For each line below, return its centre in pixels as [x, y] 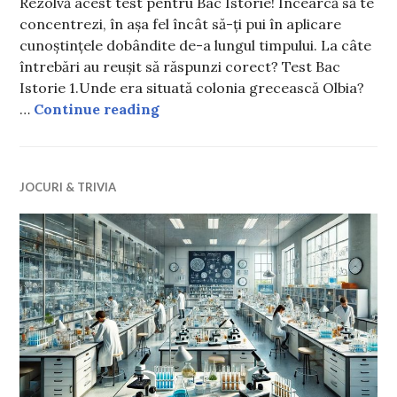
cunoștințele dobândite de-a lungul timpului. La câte [196, 45]
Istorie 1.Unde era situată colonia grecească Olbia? [192, 87]
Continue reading [97, 109]
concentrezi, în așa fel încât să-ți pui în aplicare [181, 23]
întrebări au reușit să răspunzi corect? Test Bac [180, 66]
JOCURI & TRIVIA [68, 187]
